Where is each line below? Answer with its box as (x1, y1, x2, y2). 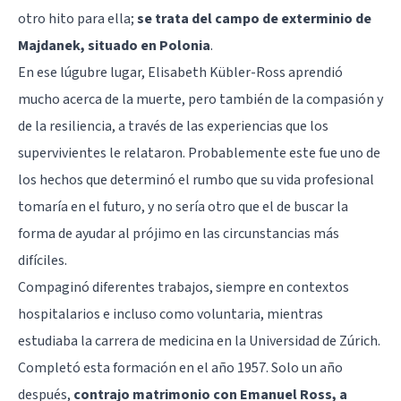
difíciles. (18, 250, 67, 270)
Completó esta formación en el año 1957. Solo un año (18, 357, 343, 378)
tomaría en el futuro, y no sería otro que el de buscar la (18, 196, 348, 217)
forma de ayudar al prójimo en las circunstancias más (18, 223, 339, 243)
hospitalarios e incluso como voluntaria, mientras (18, 303, 323, 324)
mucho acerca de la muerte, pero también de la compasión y (18, 89, 383, 109)
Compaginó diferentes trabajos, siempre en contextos (18, 277, 349, 297)
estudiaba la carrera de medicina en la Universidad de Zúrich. (18, 330, 380, 351)
